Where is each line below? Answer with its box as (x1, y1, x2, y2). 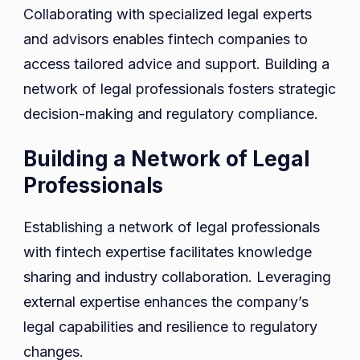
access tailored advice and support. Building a (23, 55, 329, 73)
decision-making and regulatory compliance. (23, 105, 318, 123)
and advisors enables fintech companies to (23, 31, 308, 48)
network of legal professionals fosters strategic (23, 80, 336, 98)
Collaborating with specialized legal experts (23, 6, 312, 23)
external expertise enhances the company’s (23, 293, 309, 311)
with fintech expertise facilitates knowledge (23, 243, 312, 261)
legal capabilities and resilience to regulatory (23, 318, 317, 336)
